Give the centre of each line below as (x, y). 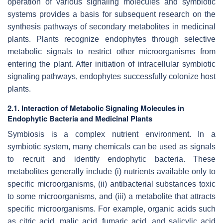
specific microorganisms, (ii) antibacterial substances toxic (111, 184)
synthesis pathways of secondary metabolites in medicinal (111, 26)
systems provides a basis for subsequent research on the (111, 14)
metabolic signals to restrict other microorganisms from (111, 51)
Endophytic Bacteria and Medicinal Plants (80, 118)
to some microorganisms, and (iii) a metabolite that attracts (111, 196)
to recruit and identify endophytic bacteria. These (111, 159)
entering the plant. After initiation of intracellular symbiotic (111, 64)
